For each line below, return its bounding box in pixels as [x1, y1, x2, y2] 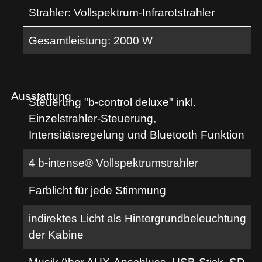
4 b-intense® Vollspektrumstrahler [29, 156, 199, 169]
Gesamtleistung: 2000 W [29, 34, 153, 47]
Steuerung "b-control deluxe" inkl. [29, 95, 196, 108]
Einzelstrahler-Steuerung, [29, 112, 157, 125]
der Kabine [29, 229, 84, 242]
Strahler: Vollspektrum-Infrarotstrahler [29, 6, 215, 19]
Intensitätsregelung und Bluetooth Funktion [29, 128, 245, 141]
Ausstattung [11, 90, 72, 103]
